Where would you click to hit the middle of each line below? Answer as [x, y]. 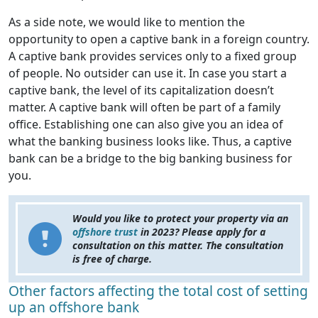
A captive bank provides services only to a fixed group [153, 56]
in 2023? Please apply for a [202, 232]
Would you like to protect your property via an [180, 219]
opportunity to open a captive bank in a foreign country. [159, 39]
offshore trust [105, 232]
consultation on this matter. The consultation [178, 246]
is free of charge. [112, 259]
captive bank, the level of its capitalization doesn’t [141, 91]
